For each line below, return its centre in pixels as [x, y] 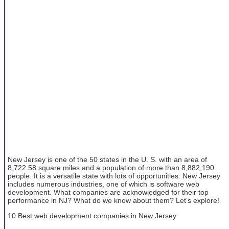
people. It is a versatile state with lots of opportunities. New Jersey [114, 176]
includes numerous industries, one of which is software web [104, 184]
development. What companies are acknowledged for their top [108, 192]
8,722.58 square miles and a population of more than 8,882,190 [111, 167]
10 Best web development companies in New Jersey [92, 216]
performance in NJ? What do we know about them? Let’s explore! [113, 200]
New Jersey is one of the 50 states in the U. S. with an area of [107, 159]
